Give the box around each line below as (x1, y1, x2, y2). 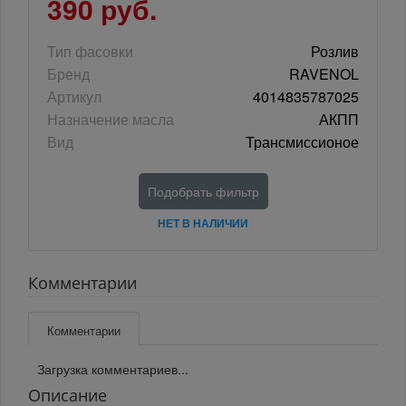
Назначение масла (47, 109, 174, 130)
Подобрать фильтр (147, 182, 259, 201)
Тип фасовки (47, 41, 133, 63)
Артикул (47, 86, 101, 108)
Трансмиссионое (246, 131, 359, 153)
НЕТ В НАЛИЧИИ (158, 215, 248, 232)
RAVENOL (289, 63, 359, 85)
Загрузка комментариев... (37, 360, 188, 379)
